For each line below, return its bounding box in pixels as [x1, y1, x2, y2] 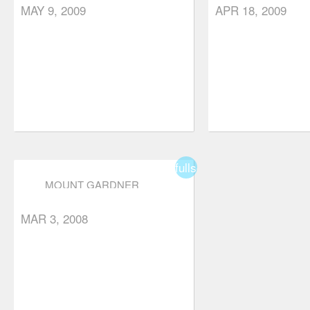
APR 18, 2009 [215, 1, 286, 19]
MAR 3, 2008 [21, 210, 88, 227]
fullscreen [174, 158, 226, 176]
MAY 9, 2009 [21, 1, 86, 19]
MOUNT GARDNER [45, 177, 139, 192]
